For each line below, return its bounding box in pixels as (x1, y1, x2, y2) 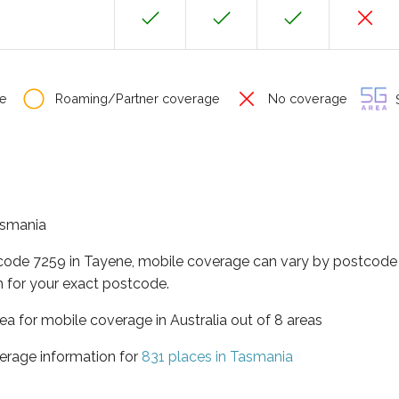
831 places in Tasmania (142, 347, 293, 365)
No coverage (265, 91, 347, 106)
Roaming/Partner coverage (52, 91, 220, 106)
